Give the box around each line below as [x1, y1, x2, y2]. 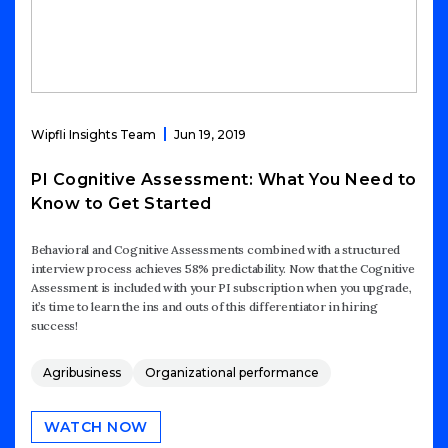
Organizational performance [145, 364, 319, 380]
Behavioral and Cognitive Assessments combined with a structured [31, 241, 401, 257]
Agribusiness [43, 364, 121, 380]
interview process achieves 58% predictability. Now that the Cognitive [31, 260, 415, 276]
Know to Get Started [31, 193, 212, 213]
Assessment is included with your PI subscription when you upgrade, [31, 279, 412, 295]
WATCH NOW [44, 417, 148, 436]
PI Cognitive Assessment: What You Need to [31, 169, 417, 189]
